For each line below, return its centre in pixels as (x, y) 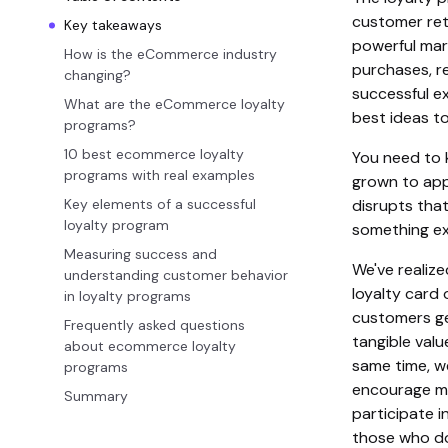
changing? (97, 75)
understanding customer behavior (176, 275)
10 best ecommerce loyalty (154, 154)
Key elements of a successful (160, 204)
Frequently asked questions (154, 325)
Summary (96, 396)
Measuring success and (140, 254)
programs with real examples (159, 175)
